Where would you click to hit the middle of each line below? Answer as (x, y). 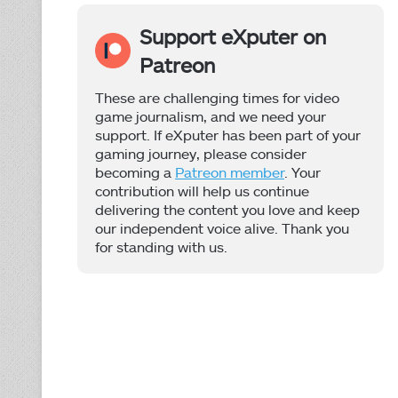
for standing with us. (161, 247)
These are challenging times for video (217, 97)
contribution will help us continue (202, 191)
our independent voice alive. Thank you (222, 228)
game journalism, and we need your (211, 116)
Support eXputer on (233, 36)
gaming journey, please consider (201, 153)
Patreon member (230, 172)
